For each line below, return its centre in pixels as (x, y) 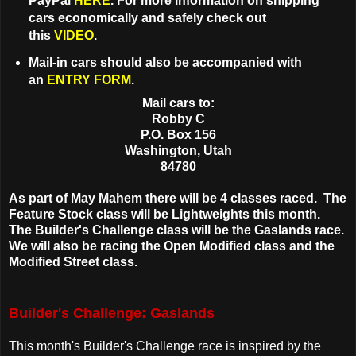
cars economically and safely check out (147, 17)
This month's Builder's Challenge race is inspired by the (165, 346)
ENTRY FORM (89, 79)
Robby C (178, 118)
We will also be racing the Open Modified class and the (172, 246)
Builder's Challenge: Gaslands (112, 313)
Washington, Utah (178, 150)
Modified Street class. (76, 261)
